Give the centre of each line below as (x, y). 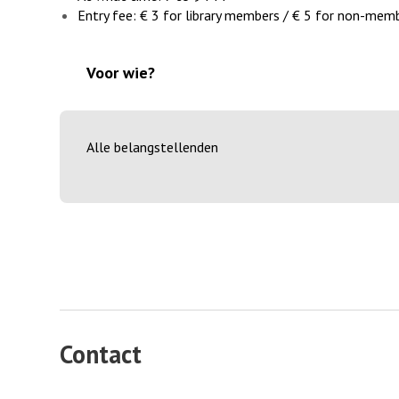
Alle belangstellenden (152, 147)
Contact (101, 354)
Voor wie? (121, 73)
